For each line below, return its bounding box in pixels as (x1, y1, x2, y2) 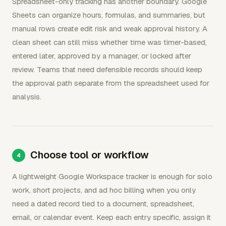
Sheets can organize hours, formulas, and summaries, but (12, 10, 205, 20)
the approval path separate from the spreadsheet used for (12, 78, 209, 88)
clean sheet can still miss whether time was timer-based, (12, 37, 207, 47)
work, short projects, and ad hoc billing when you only (12, 185, 196, 195)
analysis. (12, 91, 41, 101)
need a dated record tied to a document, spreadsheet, (12, 198, 194, 208)
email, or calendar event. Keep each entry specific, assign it (12, 212, 211, 222)
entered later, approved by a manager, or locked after (12, 50, 191, 61)
